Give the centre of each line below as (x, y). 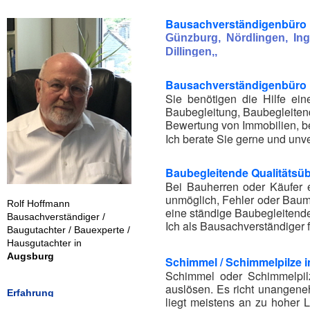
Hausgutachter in (44, 243)
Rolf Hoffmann (38, 203)
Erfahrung (30, 293)
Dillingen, (190, 52)
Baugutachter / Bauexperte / (69, 230)
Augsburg (30, 256)
